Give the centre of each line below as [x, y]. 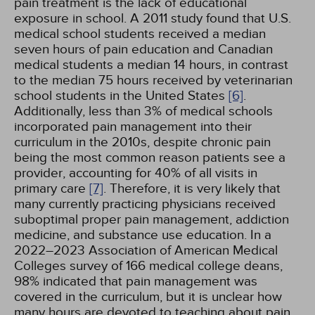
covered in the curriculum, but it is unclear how [148, 297]
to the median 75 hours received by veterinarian [153, 80]
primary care [52, 188]
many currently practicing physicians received [145, 204]
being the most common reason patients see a [150, 157]
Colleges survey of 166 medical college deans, [148, 266]
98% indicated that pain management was [136, 281]
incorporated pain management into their [133, 127]
